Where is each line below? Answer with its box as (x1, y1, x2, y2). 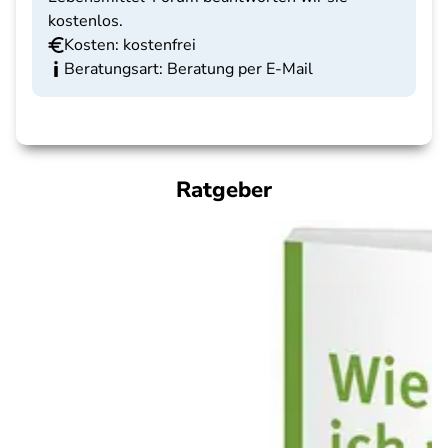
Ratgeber (176, 175, 272, 205)
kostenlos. (48, 10, 123, 32)
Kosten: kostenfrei (64, 34, 196, 56)
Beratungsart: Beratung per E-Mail (64, 58, 313, 80)
